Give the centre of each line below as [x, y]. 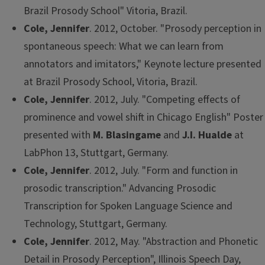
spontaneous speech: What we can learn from [124, 47]
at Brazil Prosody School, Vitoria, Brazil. [111, 82]
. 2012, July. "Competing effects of [165, 100]
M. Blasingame [127, 135]
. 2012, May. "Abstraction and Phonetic [174, 242]
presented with [58, 135]
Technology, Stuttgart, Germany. [96, 224]
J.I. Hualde [207, 135]
